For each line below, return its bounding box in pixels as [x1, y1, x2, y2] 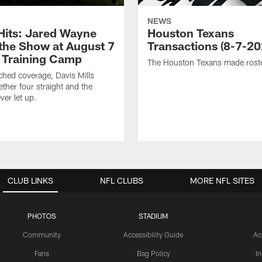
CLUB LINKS [8, 175, 53, 186]
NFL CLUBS [100, 175, 143, 186]
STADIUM [139, 212, 168, 220]
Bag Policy [136, 249, 170, 258]
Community [23, 230, 61, 239]
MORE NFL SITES [190, 175, 254, 186]
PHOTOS [27, 212, 57, 220]
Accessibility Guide [123, 230, 183, 239]
